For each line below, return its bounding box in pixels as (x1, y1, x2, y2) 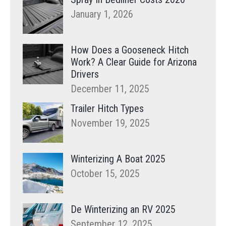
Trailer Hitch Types (71, 102, 144, 115)
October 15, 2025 (71, 167, 140, 180)
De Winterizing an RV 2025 (71, 203, 176, 216)
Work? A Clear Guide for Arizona (71, 56, 197, 69)
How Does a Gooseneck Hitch (71, 44, 189, 56)
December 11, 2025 (71, 83, 149, 95)
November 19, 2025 (71, 117, 150, 130)
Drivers (71, 68, 99, 81)
